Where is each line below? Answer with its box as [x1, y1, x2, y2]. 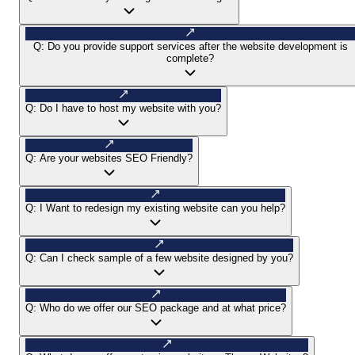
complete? [166, 52, 214, 64]
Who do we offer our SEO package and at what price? [40, 301, 286, 314]
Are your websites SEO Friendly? [40, 151, 193, 164]
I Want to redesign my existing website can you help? [40, 201, 285, 214]
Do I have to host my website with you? [40, 101, 221, 114]
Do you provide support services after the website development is [47, 40, 348, 52]
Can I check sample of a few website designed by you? [40, 251, 293, 264]
